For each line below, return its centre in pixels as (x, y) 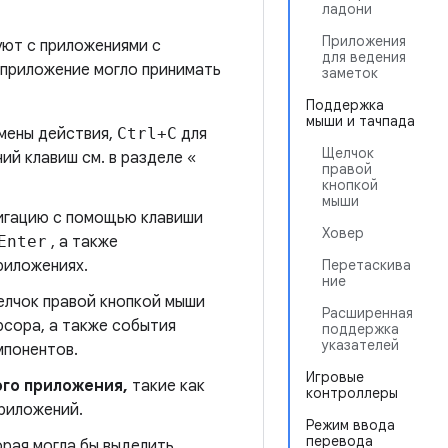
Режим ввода (350, 425)
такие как (166, 386)
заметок (350, 73)
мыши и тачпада (360, 121)
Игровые (335, 377)
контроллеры (352, 393)
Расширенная (367, 313)
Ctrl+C (147, 133)
